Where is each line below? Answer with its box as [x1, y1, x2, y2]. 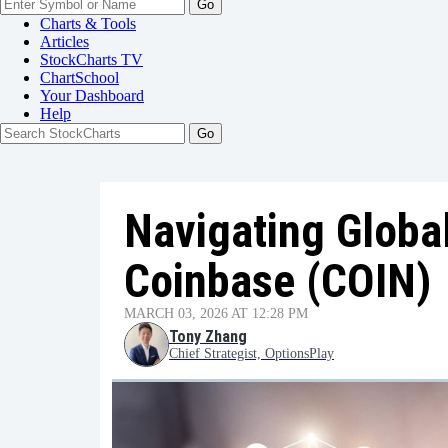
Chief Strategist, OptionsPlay [169, 346, 334, 361]
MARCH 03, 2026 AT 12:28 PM [124, 306, 308, 321]
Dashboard [75, 87, 144, 104]
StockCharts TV [40, 51, 143, 68]
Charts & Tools [40, 15, 136, 32]
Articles [40, 33, 89, 50]
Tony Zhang [169, 327, 247, 346]
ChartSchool [40, 69, 119, 86]
